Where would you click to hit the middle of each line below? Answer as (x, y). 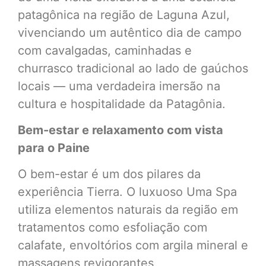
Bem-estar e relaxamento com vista (121, 130)
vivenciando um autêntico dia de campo (130, 32)
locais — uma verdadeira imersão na (119, 86)
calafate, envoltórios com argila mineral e (133, 246)
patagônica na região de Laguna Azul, (124, 15)
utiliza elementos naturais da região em (128, 210)
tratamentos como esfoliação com (113, 228)
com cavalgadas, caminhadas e (105, 50)
